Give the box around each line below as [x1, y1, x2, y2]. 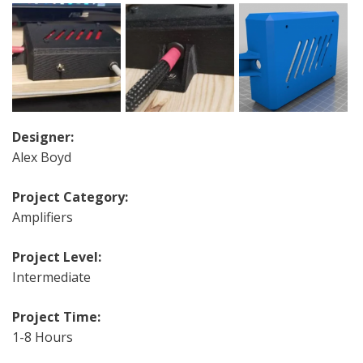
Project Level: [12, 248, 101, 267]
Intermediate [12, 268, 91, 287]
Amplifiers [12, 208, 73, 227]
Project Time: [12, 308, 100, 327]
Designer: [12, 128, 74, 147]
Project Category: [12, 188, 128, 207]
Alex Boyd [12, 148, 71, 167]
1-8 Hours [12, 328, 73, 347]
